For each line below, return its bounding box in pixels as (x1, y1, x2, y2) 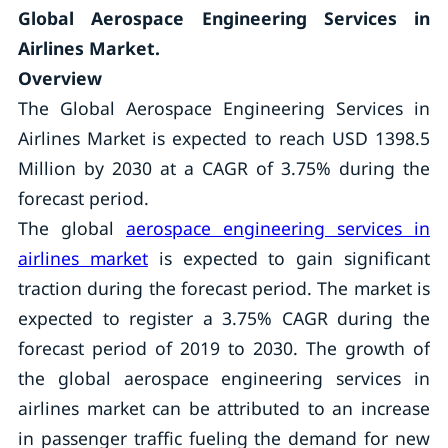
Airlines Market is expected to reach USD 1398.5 (17, 126, 431, 150)
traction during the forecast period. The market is (17, 276, 431, 300)
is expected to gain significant (147, 246, 431, 270)
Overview (17, 66, 102, 90)
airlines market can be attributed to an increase (17, 396, 431, 420)
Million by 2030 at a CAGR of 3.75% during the (17, 156, 431, 180)
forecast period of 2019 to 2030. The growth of (17, 336, 431, 360)
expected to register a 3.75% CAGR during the (17, 306, 431, 330)
